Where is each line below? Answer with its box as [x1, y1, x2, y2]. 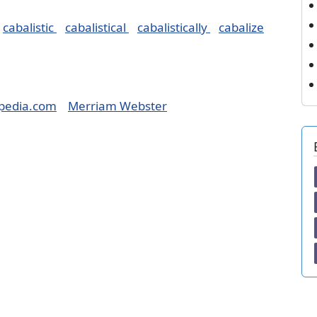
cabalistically [137, 19, 210, 35]
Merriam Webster [68, 98, 167, 114]
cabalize [219, 19, 264, 35]
